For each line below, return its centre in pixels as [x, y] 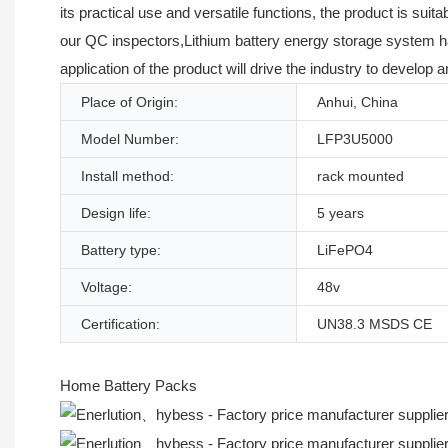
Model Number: [130, 138]
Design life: [116, 212]
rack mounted [360, 175]
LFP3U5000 [355, 138]
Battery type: [121, 249]
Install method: [127, 175]
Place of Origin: [129, 101]
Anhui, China [357, 101]
